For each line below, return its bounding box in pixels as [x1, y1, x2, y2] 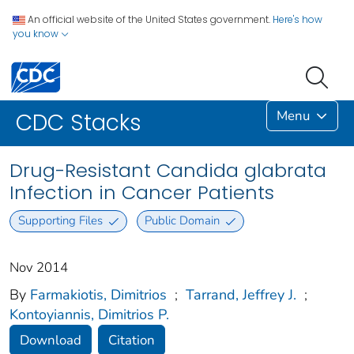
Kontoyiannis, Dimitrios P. [9, 304, 169, 324]
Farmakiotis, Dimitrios [30, 284, 167, 304]
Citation [108, 330, 155, 349]
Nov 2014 [9, 258, 68, 277]
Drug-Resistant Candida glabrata [9, 157, 326, 184]
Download [20, 330, 81, 349]
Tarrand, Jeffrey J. [186, 284, 296, 304]
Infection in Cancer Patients [9, 179, 274, 206]
